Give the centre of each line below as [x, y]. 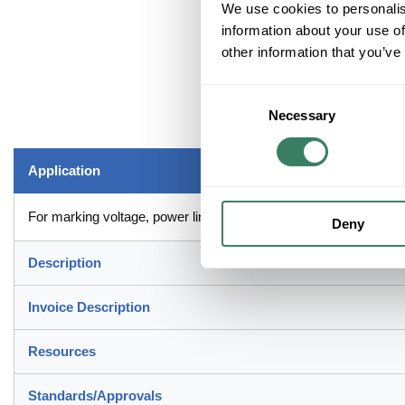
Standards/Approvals [95, 395]
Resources [62, 351]
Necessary [302, 116]
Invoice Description [89, 306]
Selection [227, 116]
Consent [225, 94]
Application [64, 170]
